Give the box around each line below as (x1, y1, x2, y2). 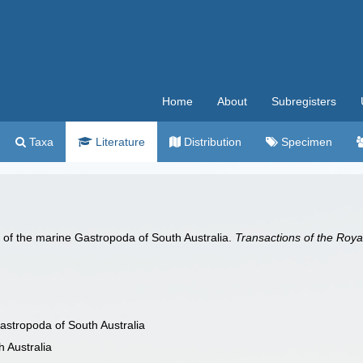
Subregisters (271, 95, 336, 108)
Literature (92, 135, 145, 148)
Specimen (278, 135, 332, 148)
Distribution (181, 135, 241, 148)
